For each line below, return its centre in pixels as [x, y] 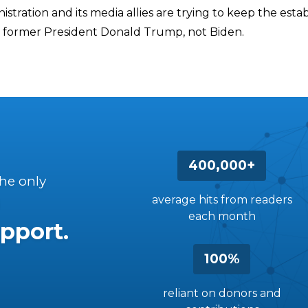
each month [222, 216]
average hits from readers [222, 200]
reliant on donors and [222, 293]
